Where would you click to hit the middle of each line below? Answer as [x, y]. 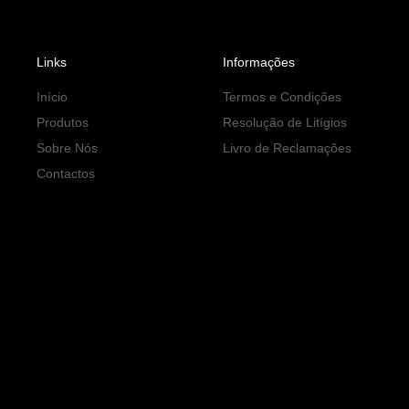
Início [52, 96]
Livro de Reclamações [287, 147]
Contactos [66, 173]
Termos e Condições [282, 96]
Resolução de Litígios [284, 122]
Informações [258, 62]
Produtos [63, 122]
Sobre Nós [67, 147]
